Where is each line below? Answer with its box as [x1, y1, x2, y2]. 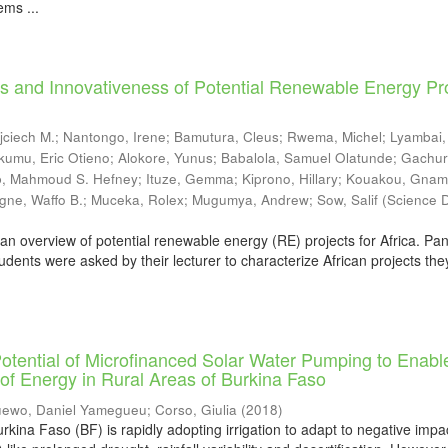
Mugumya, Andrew [192, 190, 310, 209]
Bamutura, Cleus [174, 127, 280, 146]
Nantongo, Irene [63, 127, 167, 146]
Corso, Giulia [155, 400, 238, 419]
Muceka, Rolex [91, 190, 185, 209]
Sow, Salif [317, 190, 379, 209]
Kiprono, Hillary [242, 169, 339, 188]
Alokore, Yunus [118, 148, 214, 167]
